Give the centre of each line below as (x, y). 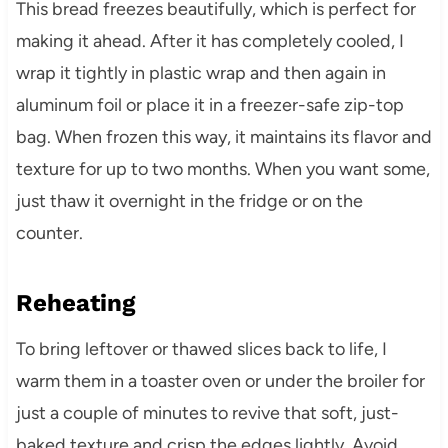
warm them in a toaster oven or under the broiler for (220, 381)
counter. (49, 233)
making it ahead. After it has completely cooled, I (209, 41)
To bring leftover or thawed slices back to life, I (201, 349)
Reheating (75, 303)
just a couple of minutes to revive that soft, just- (207, 413)
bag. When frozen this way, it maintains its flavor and (223, 137)
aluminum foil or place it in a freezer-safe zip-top (209, 105)
